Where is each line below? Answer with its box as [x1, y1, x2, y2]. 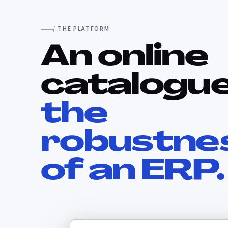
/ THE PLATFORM [53, 24, 110, 33]
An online [41, 44, 208, 72]
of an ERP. [41, 158, 224, 186]
